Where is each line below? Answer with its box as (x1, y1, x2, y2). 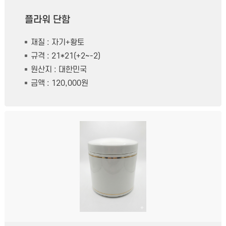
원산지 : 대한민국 (30, 65, 87, 75)
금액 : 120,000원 (30, 79, 88, 88)
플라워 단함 (24, 15, 70, 26)
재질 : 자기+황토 (30, 38, 84, 47)
